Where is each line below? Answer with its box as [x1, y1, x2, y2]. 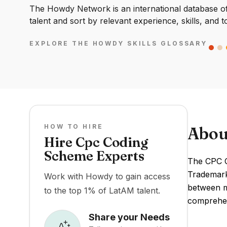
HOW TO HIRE [44, 123, 103, 130]
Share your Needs [89, 211, 170, 222]
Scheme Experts [44, 148, 144, 164]
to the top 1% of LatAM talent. [44, 185, 160, 196]
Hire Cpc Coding [44, 134, 148, 150]
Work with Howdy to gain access [44, 171, 170, 181]
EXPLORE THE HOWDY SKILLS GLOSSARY [29, 40, 208, 48]
